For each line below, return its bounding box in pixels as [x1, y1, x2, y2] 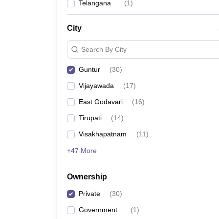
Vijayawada [79, 82, 114, 89]
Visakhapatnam [79, 130, 127, 138]
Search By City [81, 45, 127, 53]
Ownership [67, 173, 107, 181]
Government [79, 206, 117, 214]
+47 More [67, 147, 97, 154]
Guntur [79, 66, 100, 73]
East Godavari [79, 98, 123, 106]
